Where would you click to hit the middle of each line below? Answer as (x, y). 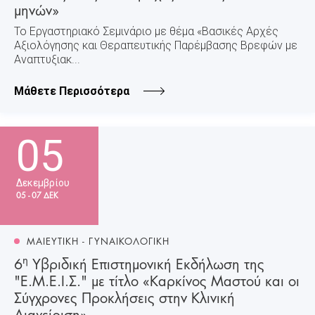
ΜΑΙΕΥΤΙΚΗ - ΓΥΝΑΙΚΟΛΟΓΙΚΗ (98, 240)
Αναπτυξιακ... (47, 59)
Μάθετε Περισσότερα (72, 91)
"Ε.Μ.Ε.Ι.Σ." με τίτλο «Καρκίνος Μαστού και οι (157, 279)
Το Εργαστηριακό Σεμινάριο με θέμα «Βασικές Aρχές (146, 31)
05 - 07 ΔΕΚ (37, 194)
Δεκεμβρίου (43, 182)
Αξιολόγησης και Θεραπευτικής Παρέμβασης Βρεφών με (156, 45)
